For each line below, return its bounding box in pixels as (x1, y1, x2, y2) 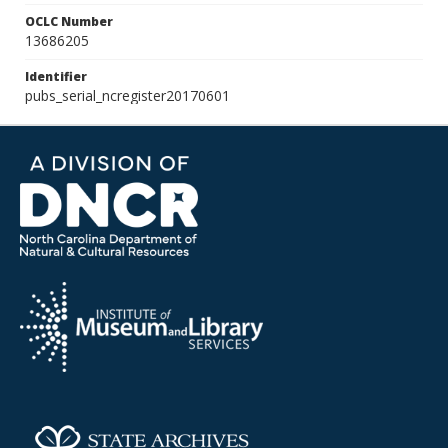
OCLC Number (25, 13, 113, 30)
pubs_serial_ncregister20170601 (25, 86, 230, 105)
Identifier (25, 68, 87, 85)
